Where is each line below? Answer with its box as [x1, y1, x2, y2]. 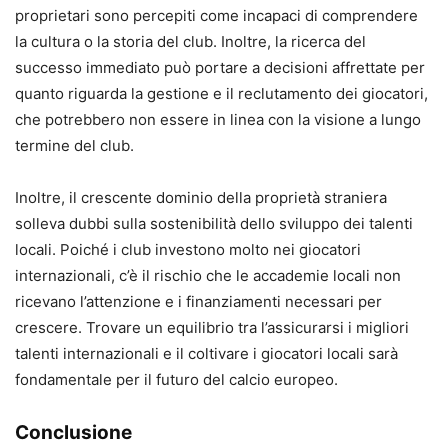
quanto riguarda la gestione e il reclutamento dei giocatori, [15, 83, 428, 103]
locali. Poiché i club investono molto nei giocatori [15, 239, 361, 259]
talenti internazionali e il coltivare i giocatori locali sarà [15, 343, 398, 363]
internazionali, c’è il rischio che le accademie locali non [15, 265, 401, 285]
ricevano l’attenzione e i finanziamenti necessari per [15, 291, 382, 311]
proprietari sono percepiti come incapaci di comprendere [15, 5, 418, 25]
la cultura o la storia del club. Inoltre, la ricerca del [15, 31, 366, 51]
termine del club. [15, 135, 134, 155]
